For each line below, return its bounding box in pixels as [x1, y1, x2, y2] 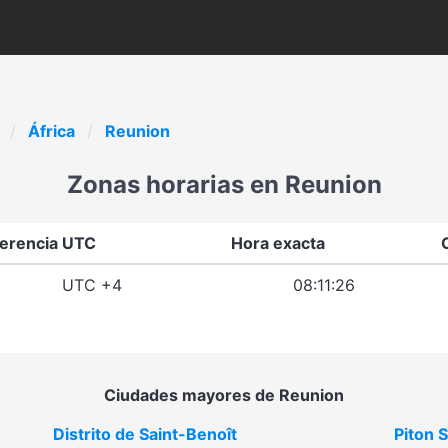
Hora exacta [231, 233, 325, 253]
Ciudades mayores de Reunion [104, 385, 344, 405]
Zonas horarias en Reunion [66, 170, 382, 199]
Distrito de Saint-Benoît [53, 424, 237, 444]
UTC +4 [62, 275, 122, 295]
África [28, 121, 75, 141]
